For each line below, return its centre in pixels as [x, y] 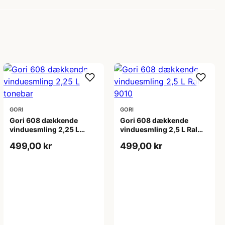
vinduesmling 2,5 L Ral [159, 129]
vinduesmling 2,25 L [44, 129]
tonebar [23, 138]
